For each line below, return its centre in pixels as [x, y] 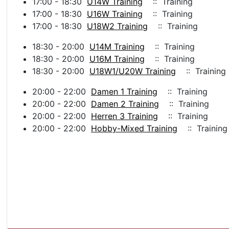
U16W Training [115, 14]
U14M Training [117, 47]
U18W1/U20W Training [133, 71]
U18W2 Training [117, 26]
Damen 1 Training [124, 92]
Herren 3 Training [124, 116]
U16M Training [117, 59]
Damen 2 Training [125, 104]
